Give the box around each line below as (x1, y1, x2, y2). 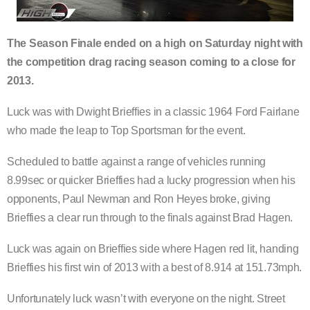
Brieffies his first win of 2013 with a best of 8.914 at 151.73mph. (7, 262, 302, 274)
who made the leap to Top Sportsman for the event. (7, 125, 246, 137)
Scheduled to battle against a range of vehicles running (7, 156, 266, 168)
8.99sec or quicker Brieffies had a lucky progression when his (7, 174, 295, 187)
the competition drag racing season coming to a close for (7, 56, 295, 69)
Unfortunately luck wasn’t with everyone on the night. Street (7, 293, 285, 305)
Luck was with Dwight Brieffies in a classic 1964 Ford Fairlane (7, 106, 300, 118)
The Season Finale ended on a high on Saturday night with (7, 37, 303, 50)
